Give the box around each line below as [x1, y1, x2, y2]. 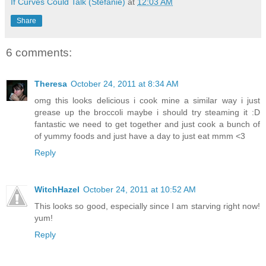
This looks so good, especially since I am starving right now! [34, 201, 260, 211]
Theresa [34, 78, 67, 88]
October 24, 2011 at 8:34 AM [71, 78, 179, 88]
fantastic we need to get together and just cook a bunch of [34, 119, 260, 129]
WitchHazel [34, 184, 80, 194]
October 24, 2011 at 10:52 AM [83, 184, 196, 194]
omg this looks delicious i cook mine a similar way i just [34, 95, 260, 105]
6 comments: [6, 46, 72, 59]
